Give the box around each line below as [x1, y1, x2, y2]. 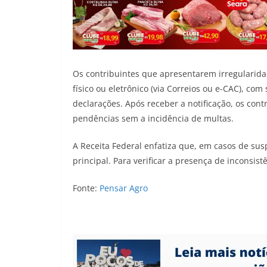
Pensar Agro [100, 182, 148, 194]
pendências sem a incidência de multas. [73, 112, 234, 124]
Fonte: [73, 182, 100, 194]
